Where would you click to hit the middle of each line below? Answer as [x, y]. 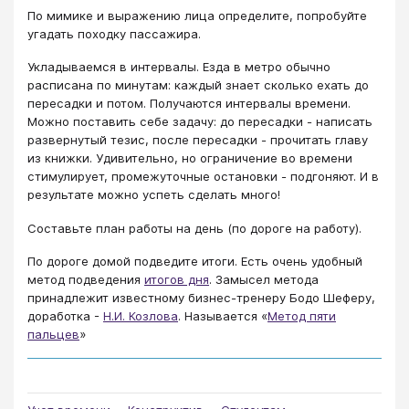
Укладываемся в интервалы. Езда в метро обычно [179, 67]
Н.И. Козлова [141, 316]
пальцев [53, 335]
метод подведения [86, 280]
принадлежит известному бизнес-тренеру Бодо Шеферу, [201, 298]
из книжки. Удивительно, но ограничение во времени [190, 158]
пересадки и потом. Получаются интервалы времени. [189, 104]
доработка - [65, 316]
